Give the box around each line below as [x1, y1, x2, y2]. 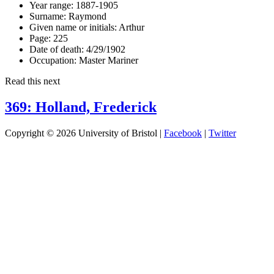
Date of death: [29, 43, 84, 54]
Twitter [209, 127, 236, 138]
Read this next [5, 75, 60, 86]
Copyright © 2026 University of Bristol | [5, 127, 164, 138]
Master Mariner [76, 54, 138, 65]
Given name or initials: [29, 21, 117, 32]
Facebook [164, 127, 202, 138]
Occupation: [29, 54, 76, 65]
